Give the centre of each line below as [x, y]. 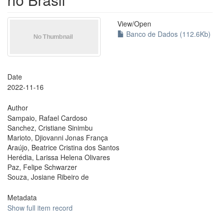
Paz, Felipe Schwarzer [42, 167]
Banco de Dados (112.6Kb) [167, 34]
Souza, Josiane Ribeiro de [48, 177]
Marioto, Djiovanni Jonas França [58, 137]
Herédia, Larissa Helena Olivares [59, 157]
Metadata [22, 197]
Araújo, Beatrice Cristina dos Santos [63, 147]
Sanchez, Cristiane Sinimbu [50, 128]
